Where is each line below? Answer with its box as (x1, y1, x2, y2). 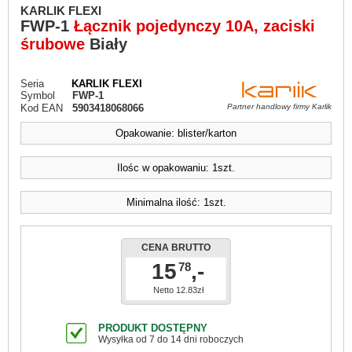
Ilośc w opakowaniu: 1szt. (117, 162, 235, 174)
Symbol (20, 90, 55, 101)
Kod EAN (20, 102, 63, 114)
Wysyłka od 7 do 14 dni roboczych (98, 334, 244, 345)
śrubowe (20, 35, 85, 53)
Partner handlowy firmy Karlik (227, 102, 332, 112)
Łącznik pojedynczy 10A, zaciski (74, 17, 315, 35)
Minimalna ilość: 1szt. (126, 196, 226, 208)
